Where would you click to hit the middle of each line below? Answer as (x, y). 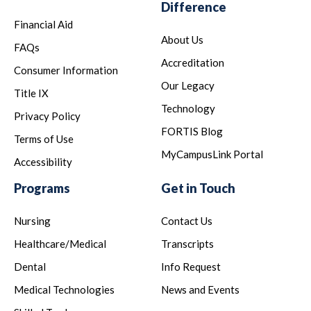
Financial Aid (43, 25)
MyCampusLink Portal (212, 154)
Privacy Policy (47, 116)
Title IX (31, 93)
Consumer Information (66, 70)
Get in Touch (198, 188)
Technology (188, 109)
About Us (182, 40)
